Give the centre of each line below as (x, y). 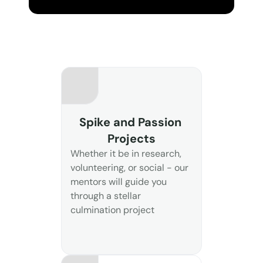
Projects (131, 139)
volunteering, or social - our (129, 168)
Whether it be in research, (126, 154)
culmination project (112, 210)
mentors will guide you (119, 182)
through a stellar (106, 196)
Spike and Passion (130, 122)
